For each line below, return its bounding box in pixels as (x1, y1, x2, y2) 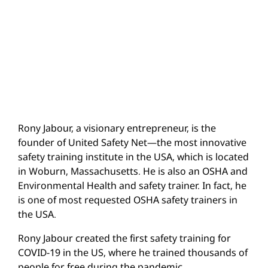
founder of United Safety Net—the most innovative (18, 135, 246, 149)
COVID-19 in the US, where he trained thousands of (18, 245, 248, 259)
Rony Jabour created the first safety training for (18, 231, 231, 245)
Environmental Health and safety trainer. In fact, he (18, 178, 246, 192)
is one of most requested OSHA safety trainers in (18, 193, 237, 206)
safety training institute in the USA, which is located (18, 150, 249, 163)
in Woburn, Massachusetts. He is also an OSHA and (18, 164, 248, 178)
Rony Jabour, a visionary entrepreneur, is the (18, 121, 216, 135)
